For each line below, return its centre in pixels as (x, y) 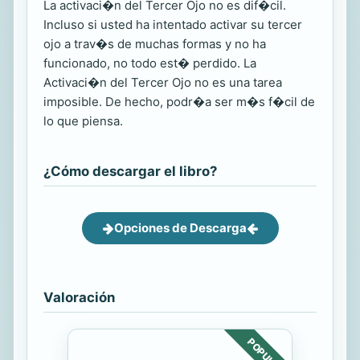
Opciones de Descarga (180, 228)
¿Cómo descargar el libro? (130, 171)
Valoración (79, 297)
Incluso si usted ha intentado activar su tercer (173, 25)
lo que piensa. (83, 121)
